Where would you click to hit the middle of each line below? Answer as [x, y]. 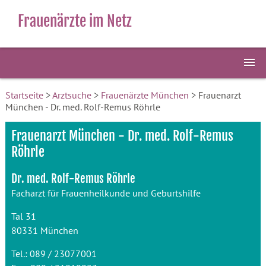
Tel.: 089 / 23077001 [54, 254]
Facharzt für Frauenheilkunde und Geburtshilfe [106, 193]
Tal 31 [23, 216]
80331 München [45, 230]
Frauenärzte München [145, 95]
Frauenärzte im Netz [75, 21]
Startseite [24, 95]
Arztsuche [72, 95]
